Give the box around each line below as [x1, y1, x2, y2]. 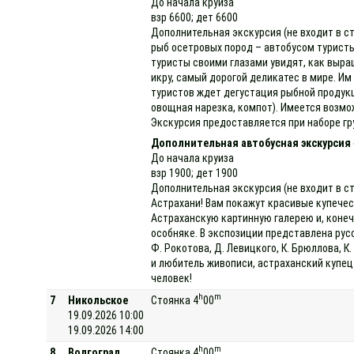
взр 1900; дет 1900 [151, 166, 239, 179]
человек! [151, 271, 193, 284]
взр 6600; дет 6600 [151, 10, 239, 24]
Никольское [68, 293, 129, 307]
